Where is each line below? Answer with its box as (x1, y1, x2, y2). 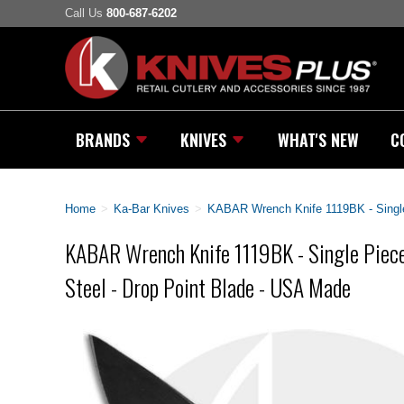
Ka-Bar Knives (114, 201, 189, 216)
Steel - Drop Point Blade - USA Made (65, 269, 351, 304)
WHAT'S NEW (277, 127, 359, 151)
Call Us (65, 6, 106, 21)
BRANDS (76, 127, 130, 151)
